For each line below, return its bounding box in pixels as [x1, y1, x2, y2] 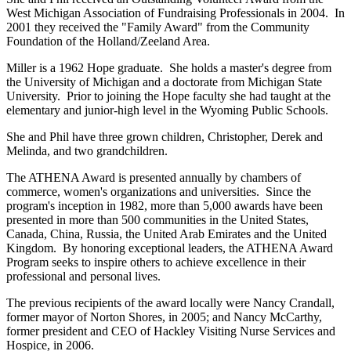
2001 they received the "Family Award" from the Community [6, 20, 309, 34]
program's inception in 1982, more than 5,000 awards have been [6, 199, 323, 213]
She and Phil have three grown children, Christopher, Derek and [6, 130, 323, 144]
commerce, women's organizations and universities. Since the [6, 185, 311, 199]
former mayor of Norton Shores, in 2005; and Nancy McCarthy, [6, 310, 322, 324]
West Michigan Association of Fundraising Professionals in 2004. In [6, 6, 345, 20]
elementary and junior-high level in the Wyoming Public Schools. [6, 103, 328, 118]
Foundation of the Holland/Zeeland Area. [6, 34, 210, 49]
